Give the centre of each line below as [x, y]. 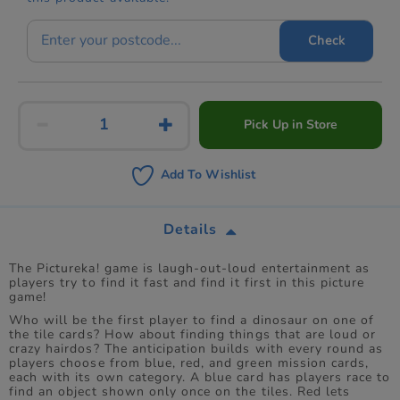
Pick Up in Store [290, 125]
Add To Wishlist [208, 174]
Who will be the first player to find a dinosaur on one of [192, 321]
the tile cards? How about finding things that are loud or [193, 335]
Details [190, 230]
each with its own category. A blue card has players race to [200, 378]
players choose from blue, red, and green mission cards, [189, 363]
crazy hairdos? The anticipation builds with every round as [196, 349]
